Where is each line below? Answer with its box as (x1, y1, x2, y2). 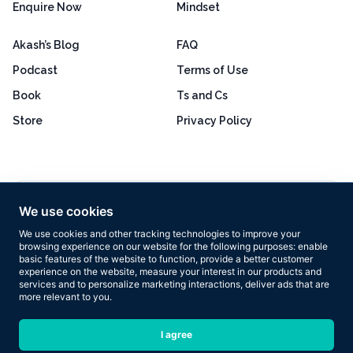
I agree (161, 329, 192, 340)
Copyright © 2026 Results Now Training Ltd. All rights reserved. (40, 317, 313, 329)
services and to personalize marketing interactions (19, 278, 240, 290)
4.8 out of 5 (173, 192, 230, 206)
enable (298, 240, 328, 252)
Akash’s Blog (13, 39, 80, 52)
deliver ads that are (245, 278, 329, 290)
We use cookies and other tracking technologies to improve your (19, 228, 300, 240)
